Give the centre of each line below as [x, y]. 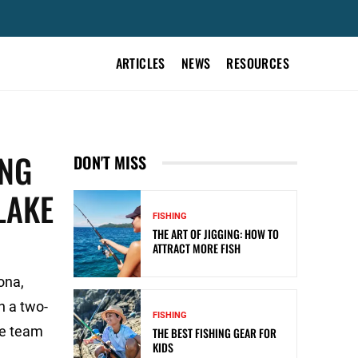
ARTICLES [140, 63]
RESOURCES [258, 63]
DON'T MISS [110, 162]
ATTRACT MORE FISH [197, 249]
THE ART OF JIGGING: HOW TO [216, 234]
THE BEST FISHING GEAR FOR [215, 333]
